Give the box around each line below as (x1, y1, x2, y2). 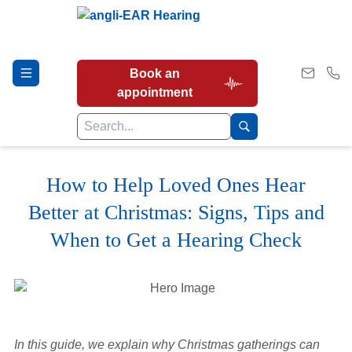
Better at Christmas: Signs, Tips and (27, 201, 324, 224)
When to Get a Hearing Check (50, 229, 302, 251)
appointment (116, 86, 192, 99)
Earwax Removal (19, 299, 119, 313)
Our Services (19, 243, 96, 256)
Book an (129, 67, 180, 80)
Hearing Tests (19, 186, 101, 200)
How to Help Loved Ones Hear (46, 174, 306, 196)
